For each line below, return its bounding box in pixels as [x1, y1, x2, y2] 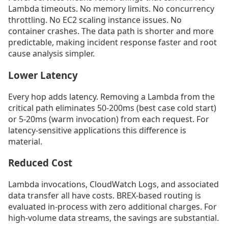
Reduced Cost [8, 156, 72, 169]
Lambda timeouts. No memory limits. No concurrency [8, 3, 214, 15]
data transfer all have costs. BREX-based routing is [8, 190, 201, 202]
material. [8, 135, 42, 147]
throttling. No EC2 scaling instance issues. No [8, 14, 182, 26]
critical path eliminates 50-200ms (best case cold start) [8, 102, 216, 113]
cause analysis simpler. [8, 48, 95, 60]
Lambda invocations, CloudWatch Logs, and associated [8, 179, 219, 190]
